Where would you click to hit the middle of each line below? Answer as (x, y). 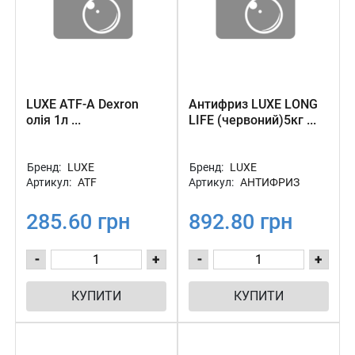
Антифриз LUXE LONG (253, 104)
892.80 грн (240, 222)
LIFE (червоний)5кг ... (252, 120)
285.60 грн (78, 222)
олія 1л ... (53, 120)
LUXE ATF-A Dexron (82, 104)
